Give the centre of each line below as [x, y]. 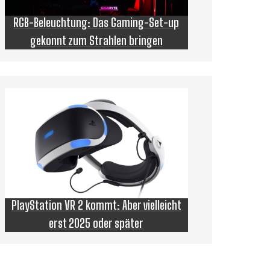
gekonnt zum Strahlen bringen [96, 41]
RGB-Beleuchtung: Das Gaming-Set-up [96, 23]
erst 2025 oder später [96, 223]
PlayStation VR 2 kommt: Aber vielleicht [96, 205]
